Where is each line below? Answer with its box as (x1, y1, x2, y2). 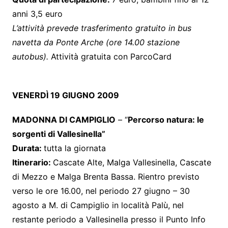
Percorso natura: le (127, 114, 204, 125)
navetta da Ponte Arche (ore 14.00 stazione (12, 37, 180, 47)
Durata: (12, 142, 44, 153)
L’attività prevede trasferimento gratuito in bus (12, 22, 191, 33)
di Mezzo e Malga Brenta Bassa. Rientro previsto (12, 171, 199, 182)
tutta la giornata (43, 142, 106, 153)
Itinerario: (12, 157, 53, 167)
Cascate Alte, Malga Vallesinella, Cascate (52, 157, 211, 167)
